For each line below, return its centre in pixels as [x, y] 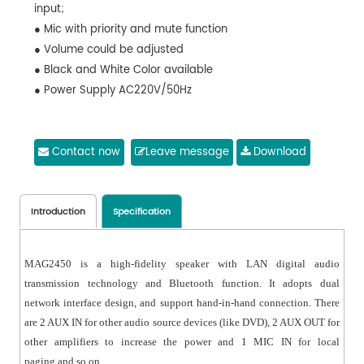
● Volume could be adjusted [108, 50]
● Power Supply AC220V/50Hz [113, 91]
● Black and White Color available [123, 71]
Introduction [58, 212]
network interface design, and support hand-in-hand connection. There [182, 303]
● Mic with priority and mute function [130, 30]
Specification [142, 212]
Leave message [187, 153]
